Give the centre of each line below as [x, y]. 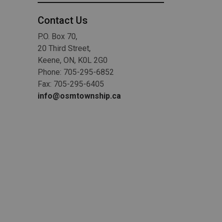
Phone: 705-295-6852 [76, 72]
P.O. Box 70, [57, 37]
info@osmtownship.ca [79, 96]
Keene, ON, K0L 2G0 [73, 60]
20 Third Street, [64, 49]
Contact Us [63, 20]
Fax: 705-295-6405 [71, 84]
